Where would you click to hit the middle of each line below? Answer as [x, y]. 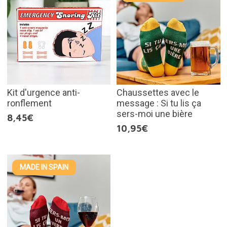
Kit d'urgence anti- [43, 93]
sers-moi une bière [155, 114]
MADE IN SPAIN [44, 167]
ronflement [29, 103]
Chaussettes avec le [158, 93]
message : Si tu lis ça [159, 103]
